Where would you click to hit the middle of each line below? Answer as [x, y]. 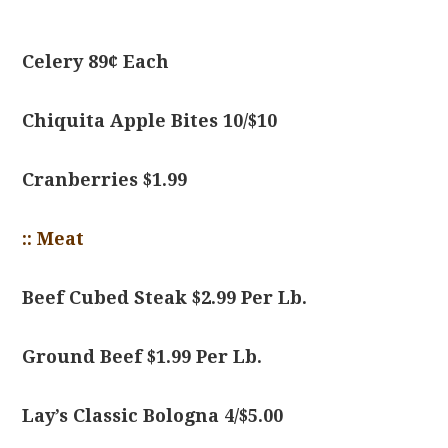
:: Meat [53, 238]
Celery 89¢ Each [96, 61]
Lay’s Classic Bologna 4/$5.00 [153, 415]
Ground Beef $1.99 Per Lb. [142, 356]
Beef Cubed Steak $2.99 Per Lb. [165, 297]
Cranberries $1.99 [105, 179]
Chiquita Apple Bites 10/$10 [150, 120]
